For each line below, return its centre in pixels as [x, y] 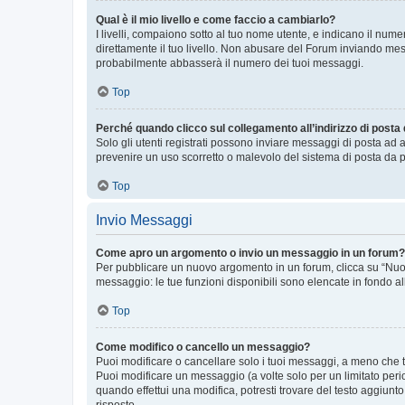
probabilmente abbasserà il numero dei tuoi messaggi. [230, 63]
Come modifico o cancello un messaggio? [203, 347]
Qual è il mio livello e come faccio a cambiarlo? [216, 20]
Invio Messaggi [144, 220]
